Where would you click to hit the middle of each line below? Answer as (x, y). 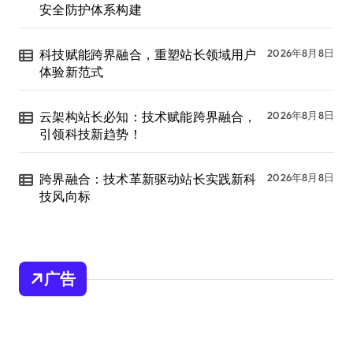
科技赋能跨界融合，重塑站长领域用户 (148, 55)
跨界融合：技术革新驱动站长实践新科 (148, 179)
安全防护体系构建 (91, 10)
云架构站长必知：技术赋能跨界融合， (148, 117)
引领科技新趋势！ (91, 134)
